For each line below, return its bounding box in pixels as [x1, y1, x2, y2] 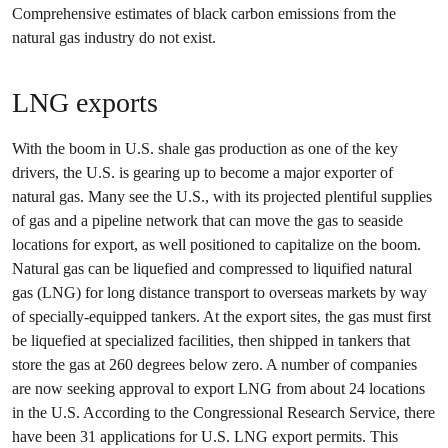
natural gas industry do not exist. [12, 28, 216, 47]
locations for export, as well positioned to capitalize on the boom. [12, 235, 421, 254]
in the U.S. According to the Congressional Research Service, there [12, 403, 435, 422]
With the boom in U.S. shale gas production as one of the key [12, 139, 398, 158]
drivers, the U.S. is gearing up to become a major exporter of [12, 163, 393, 182]
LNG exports [12, 87, 158, 118]
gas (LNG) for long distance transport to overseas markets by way [12, 283, 427, 302]
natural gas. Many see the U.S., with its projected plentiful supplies [12, 187, 432, 206]
